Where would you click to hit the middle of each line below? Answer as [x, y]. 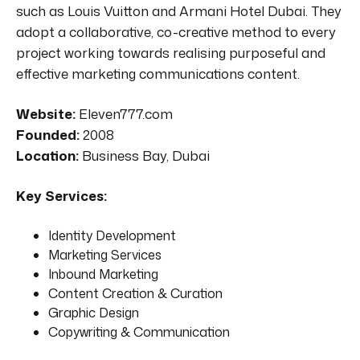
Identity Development [112, 235]
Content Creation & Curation [135, 293]
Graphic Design [94, 312]
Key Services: [61, 195]
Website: [46, 113]
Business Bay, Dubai [144, 155]
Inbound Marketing [103, 274]
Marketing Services [105, 254]
